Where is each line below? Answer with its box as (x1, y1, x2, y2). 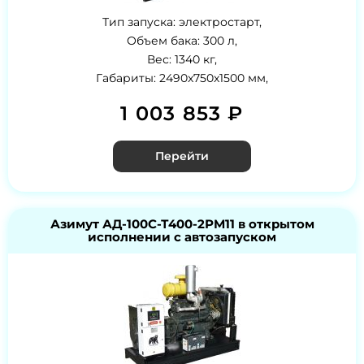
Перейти (155, 148, 209, 163)
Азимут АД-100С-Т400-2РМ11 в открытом (50, 215, 314, 232)
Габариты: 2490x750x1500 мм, (96, 70, 268, 85)
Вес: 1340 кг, (147, 51, 217, 67)
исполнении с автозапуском (88, 228, 276, 245)
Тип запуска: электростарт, (102, 14, 262, 29)
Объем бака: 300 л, (127, 32, 237, 48)
